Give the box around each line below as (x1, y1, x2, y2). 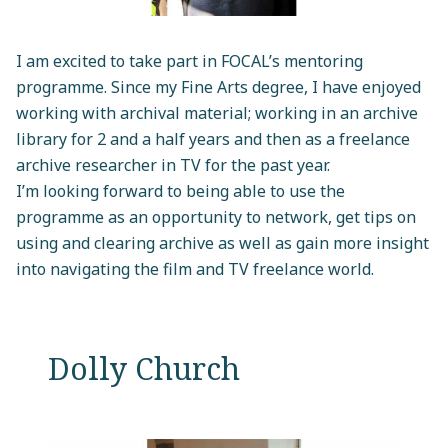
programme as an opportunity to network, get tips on (16, 205, 416, 228)
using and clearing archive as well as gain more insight (16, 231, 429, 254)
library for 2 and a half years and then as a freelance (16, 127, 410, 150)
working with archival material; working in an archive (16, 101, 418, 124)
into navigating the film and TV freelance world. (16, 257, 374, 280)
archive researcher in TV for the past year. (16, 153, 330, 176)
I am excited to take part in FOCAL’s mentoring (16, 49, 363, 72)
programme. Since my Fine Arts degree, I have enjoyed (16, 75, 421, 98)
